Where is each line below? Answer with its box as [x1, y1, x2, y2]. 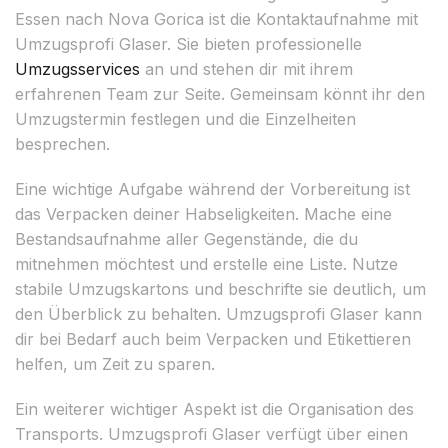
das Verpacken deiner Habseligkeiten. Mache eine [15, 203, 392, 224]
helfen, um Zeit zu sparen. [15, 353, 215, 374]
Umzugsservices [15, 58, 140, 79]
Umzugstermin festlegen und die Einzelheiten [15, 108, 356, 129]
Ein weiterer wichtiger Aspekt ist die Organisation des [15, 398, 414, 419]
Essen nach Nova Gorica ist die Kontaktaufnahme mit [15, 8, 418, 29]
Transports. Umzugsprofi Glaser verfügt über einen [15, 423, 408, 444]
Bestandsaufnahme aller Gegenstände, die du [15, 228, 358, 249]
